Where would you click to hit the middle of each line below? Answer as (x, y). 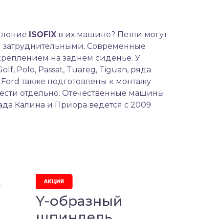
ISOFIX (43, 34)
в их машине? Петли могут (112, 34)
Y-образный (79, 201)
